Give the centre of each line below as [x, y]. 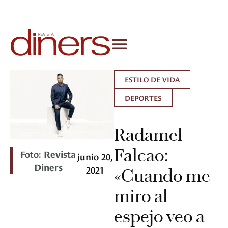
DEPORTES [143, 98]
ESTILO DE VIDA [152, 79]
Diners [48, 167]
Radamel [148, 135]
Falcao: [141, 155]
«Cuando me [162, 176]
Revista [60, 154]
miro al [141, 196]
